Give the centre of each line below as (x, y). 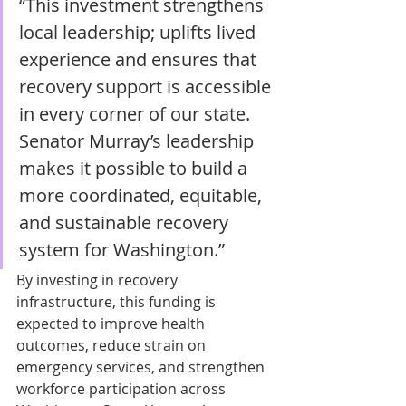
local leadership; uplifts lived (140, 32)
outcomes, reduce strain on (113, 345)
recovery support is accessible (147, 86)
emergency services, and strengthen (142, 367)
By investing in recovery (99, 280)
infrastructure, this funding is (118, 301)
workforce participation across (123, 388)
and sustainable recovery (126, 222)
